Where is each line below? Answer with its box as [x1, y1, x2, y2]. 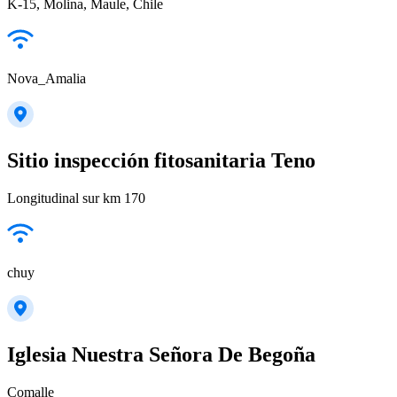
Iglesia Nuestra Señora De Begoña [7, 343, 315, 367]
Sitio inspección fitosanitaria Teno [7, 149, 315, 173]
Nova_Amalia [7, 71, 86, 87]
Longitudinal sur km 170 [7, 191, 145, 206]
